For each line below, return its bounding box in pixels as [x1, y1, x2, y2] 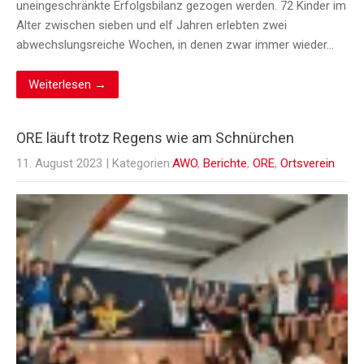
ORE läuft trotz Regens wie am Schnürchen [16, 129, 294, 147]
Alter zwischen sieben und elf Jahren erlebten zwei [16, 18, 287, 33]
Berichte [203, 156, 247, 171]
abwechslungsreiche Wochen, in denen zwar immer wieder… [16, 37, 334, 53]
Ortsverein [280, 156, 335, 171]
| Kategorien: [106, 156, 172, 171]
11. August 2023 [16, 156, 102, 171]
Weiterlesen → [28, 77, 106, 93]
